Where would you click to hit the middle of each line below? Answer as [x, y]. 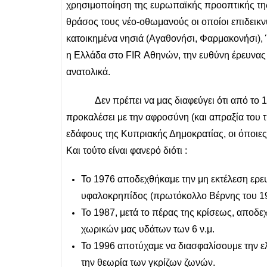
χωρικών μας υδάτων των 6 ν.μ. [148, 229]
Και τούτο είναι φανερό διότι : [127, 150]
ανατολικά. [88, 72]
